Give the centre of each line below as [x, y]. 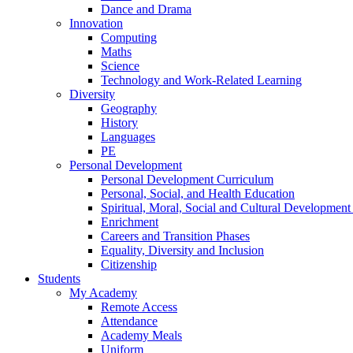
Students [59, 279]
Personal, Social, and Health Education [198, 194]
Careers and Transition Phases [175, 236]
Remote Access [139, 307]
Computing [129, 38]
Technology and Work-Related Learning [201, 80]
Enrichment [130, 222]
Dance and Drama [146, 9]
